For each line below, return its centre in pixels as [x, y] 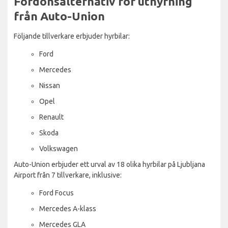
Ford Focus [56, 193]
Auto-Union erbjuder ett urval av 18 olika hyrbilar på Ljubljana [109, 164]
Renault [51, 117]
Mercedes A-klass [68, 208]
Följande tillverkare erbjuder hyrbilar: [72, 36]
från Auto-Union [59, 16]
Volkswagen [59, 148]
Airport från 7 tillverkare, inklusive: [68, 175]
